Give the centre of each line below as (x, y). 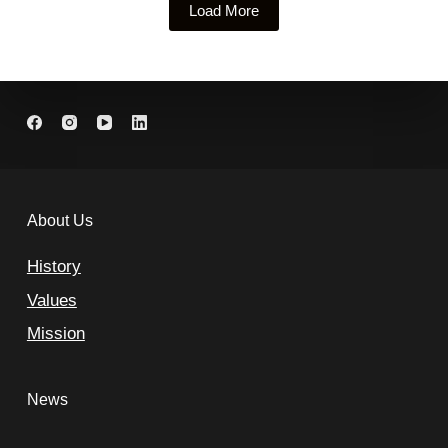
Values (51, 300)
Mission (55, 333)
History (53, 267)
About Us (59, 221)
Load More (223, 11)
